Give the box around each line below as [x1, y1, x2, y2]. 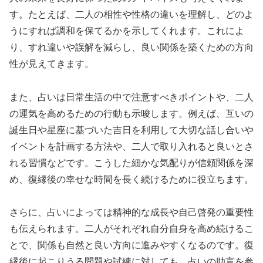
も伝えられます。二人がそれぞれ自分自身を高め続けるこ [9, 224, 254, 234]
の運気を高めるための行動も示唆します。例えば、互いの [9, 108, 254, 119]
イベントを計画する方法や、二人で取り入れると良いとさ [9, 141, 254, 151]
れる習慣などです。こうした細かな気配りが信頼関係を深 [9, 157, 254, 168]
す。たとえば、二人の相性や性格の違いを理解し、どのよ [9, 9, 254, 19]
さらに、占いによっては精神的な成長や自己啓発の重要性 [9, 207, 254, 218]
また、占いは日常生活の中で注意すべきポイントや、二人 [9, 92, 254, 102]
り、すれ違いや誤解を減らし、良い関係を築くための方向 [9, 42, 254, 52]
